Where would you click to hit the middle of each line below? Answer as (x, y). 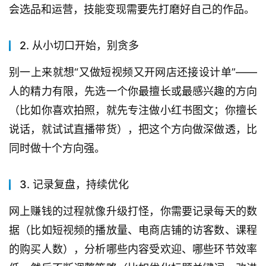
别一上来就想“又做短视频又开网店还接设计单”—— (133, 72)
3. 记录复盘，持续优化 (74, 185)
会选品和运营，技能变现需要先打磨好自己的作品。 (132, 9)
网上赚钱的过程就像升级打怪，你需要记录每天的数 (133, 211)
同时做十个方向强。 (57, 148)
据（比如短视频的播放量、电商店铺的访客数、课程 (133, 230)
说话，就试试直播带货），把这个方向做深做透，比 (133, 129)
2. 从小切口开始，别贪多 (79, 46)
